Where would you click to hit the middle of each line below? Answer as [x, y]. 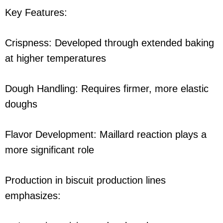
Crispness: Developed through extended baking [110, 43]
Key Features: [36, 13]
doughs [21, 104]
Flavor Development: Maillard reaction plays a [106, 135]
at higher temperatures [56, 58]
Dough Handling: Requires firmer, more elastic [107, 89]
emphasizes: [33, 196]
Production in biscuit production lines [85, 180]
